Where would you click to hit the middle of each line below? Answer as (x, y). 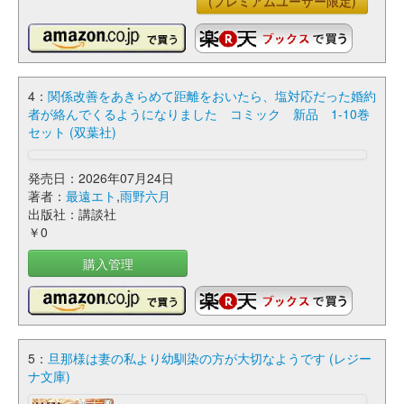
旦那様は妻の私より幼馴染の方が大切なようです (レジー (210, 358)
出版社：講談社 (72, 214)
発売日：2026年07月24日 (101, 178)
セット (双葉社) (72, 132)
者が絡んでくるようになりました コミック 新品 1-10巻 (199, 114)
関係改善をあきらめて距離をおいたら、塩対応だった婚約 (212, 96)
